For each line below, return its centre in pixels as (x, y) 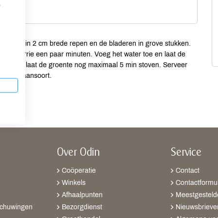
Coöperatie (79, 171)
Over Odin (79, 153)
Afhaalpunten (82, 195)
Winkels (74, 183)
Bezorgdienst (82, 207)
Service (186, 153)
